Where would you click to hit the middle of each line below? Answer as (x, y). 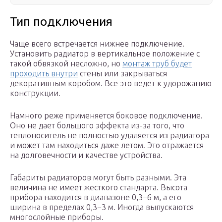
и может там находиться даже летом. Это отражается (107, 145)
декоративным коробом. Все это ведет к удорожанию (111, 83)
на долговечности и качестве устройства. (86, 155)
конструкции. (35, 93)
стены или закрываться (122, 74)
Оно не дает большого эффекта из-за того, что (97, 126)
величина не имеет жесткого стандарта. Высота (99, 188)
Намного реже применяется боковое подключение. (106, 116)
